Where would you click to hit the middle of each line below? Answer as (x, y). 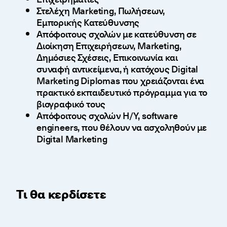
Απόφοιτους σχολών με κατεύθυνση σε (117, 34)
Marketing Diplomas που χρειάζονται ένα (121, 81)
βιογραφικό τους (71, 104)
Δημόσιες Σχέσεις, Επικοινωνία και (107, 57)
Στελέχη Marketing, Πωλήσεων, (101, 11)
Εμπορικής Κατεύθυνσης (88, 22)
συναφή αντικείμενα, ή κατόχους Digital (118, 69)
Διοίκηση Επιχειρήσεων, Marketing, (109, 46)
